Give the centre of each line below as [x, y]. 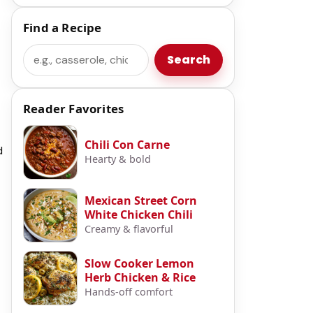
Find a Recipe [63, 27]
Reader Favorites [74, 108]
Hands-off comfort [129, 291]
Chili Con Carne [127, 144]
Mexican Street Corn [141, 200]
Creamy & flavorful [129, 228]
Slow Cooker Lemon [139, 263]
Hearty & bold [118, 159]
